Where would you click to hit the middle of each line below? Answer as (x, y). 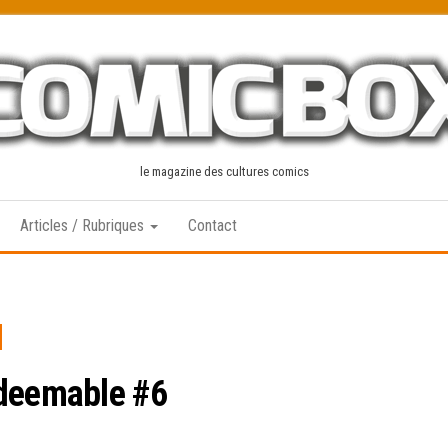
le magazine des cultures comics (224, 171)
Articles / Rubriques (84, 225)
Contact (212, 225)
